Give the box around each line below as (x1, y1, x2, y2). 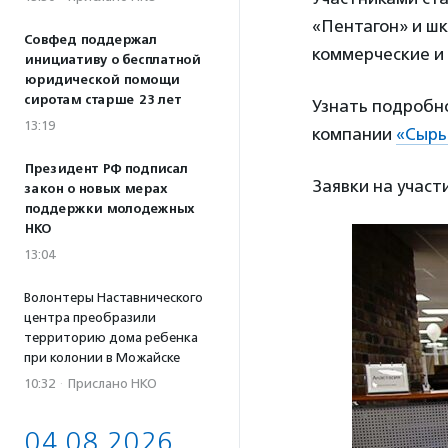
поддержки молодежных (24, 201, 194, 217)
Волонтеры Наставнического (24, 290, 203, 305)
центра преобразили (24, 310, 156, 325)
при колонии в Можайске (24, 350, 180, 365)
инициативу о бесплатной (24, 52, 200, 68)
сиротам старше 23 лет (24, 92, 181, 108)
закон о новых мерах (24, 181, 167, 197)
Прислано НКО (68, 376, 157, 391)
